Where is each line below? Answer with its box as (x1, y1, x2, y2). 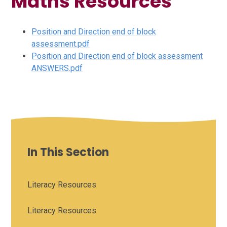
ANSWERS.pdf (31, 63, 83, 73)
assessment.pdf (31, 39, 90, 49)
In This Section (27, 144, 109, 161)
